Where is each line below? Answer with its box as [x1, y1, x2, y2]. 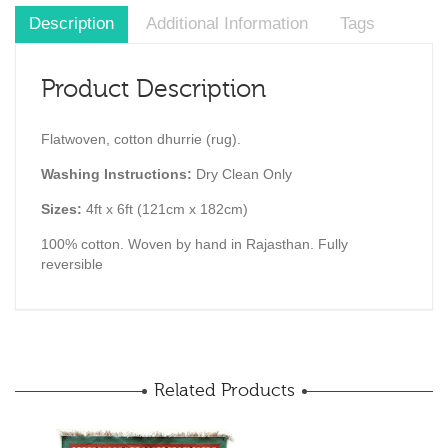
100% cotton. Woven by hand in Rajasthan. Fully [41, 235, 348, 252]
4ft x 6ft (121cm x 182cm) [86, 200, 248, 217]
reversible [41, 255, 103, 272]
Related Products [153, 379, 295, 401]
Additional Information [146, 14, 308, 34]
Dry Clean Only [196, 165, 292, 182]
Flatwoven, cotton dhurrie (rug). [41, 130, 241, 147]
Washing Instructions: [41, 165, 196, 182]
